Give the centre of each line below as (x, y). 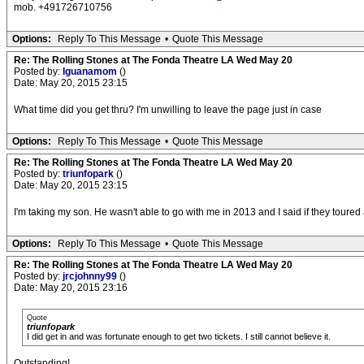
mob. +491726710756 (63, 8)
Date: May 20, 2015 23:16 (71, 288)
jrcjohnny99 (91, 277)
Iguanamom (91, 72)
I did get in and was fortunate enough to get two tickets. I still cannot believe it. (179, 337)
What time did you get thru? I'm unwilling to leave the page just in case (168, 110)
